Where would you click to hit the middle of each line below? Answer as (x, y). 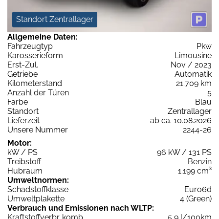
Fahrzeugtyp (30, 46)
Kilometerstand (35, 84)
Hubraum (25, 171)
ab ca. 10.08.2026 (181, 121)
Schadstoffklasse (38, 190)
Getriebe (22, 74)
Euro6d (198, 190)
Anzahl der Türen (38, 93)
